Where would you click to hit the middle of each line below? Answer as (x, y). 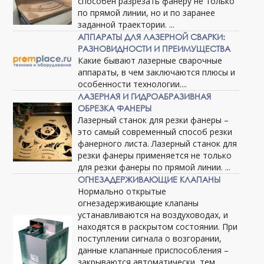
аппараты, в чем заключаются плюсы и (157, 72)
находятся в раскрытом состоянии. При (158, 227)
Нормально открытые (122, 192)
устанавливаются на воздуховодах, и (153, 215)
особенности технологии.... (133, 84)
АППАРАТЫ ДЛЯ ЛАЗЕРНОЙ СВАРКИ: (152, 37)
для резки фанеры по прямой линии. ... (154, 167)
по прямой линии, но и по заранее (147, 13)
